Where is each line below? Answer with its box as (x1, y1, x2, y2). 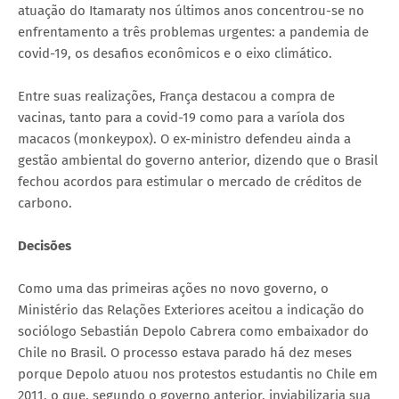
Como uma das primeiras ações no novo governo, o (18, 280, 329, 297)
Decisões (18, 237, 71, 254)
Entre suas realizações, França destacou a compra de (18, 87, 335, 104)
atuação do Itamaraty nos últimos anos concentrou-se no (18, 2, 364, 19)
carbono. (18, 194, 72, 211)
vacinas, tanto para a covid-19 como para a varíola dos (18, 109, 345, 126)
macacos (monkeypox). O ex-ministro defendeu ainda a (18, 130, 351, 147)
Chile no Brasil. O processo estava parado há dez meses (18, 344, 352, 361)
